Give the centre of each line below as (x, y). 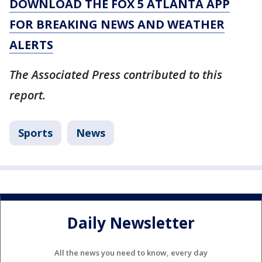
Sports (35, 133)
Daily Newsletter (131, 223)
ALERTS (31, 45)
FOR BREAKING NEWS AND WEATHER (117, 25)
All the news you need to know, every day (131, 253)
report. (27, 95)
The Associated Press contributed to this (116, 75)
